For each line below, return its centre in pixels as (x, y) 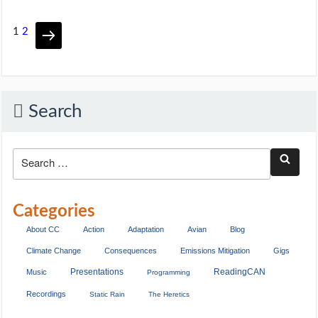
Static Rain (107, 294)
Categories (54, 211)
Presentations (97, 271)
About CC (43, 229)
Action (94, 229)
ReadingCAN (240, 272)
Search (53, 112)
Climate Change (54, 250)
